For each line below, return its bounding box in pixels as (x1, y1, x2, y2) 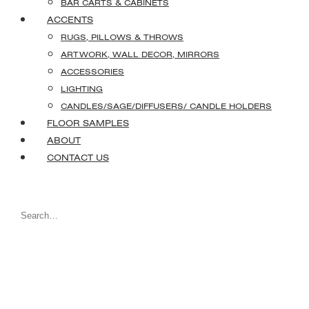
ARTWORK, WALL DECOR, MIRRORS (61, 49, 219, 59)
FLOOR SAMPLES (47, 117, 129, 128)
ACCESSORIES (61, 66, 124, 77)
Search (19, 210, 57, 226)
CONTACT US (47, 152, 109, 163)
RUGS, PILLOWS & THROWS (61, 32, 183, 42)
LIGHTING (61, 83, 103, 94)
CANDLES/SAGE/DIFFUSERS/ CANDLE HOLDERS (61, 101, 272, 111)
